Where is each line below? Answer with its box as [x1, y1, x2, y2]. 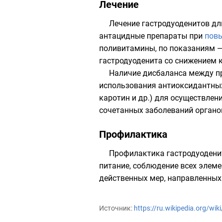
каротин [99, 93, 130, 103]
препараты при [145, 31, 205, 41]
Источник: [99, 204, 134, 212]
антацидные [99, 31, 145, 41]
